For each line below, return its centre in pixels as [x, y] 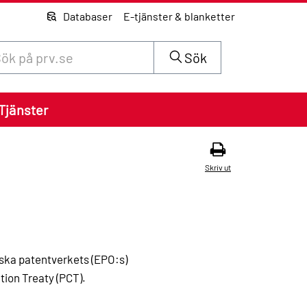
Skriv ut [218, 167]
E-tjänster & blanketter [179, 16]
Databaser [88, 16]
